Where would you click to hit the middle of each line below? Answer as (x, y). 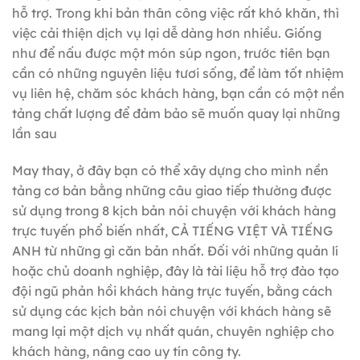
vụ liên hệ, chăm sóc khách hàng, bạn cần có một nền (178, 94)
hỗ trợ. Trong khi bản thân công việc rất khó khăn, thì (176, 13)
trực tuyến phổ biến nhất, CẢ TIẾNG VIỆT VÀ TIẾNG (172, 231)
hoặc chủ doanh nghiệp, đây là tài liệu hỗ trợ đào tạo (176, 271)
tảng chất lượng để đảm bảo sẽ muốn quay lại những (176, 114)
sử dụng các (51, 311)
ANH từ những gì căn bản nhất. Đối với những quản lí (175, 251)
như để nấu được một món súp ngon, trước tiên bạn (171, 53)
